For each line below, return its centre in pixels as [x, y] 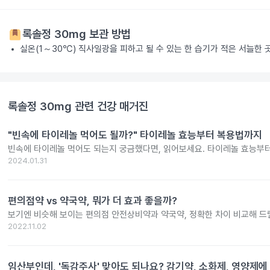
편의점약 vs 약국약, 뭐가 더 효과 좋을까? [93, 201]
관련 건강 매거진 [110, 107]
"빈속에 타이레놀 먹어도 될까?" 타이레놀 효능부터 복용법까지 [135, 135]
